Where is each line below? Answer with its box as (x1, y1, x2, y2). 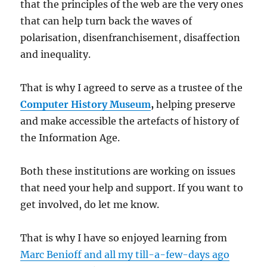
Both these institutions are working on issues (20, 164, 236, 177)
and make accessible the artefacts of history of (20, 114, 240, 127)
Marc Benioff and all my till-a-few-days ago (20, 248, 230, 260)
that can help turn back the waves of (20, 14, 193, 27)
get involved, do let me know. (20, 198, 160, 210)
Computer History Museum (20, 98, 151, 110)
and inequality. (20, 48, 91, 60)
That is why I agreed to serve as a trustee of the (20, 81, 243, 94)
